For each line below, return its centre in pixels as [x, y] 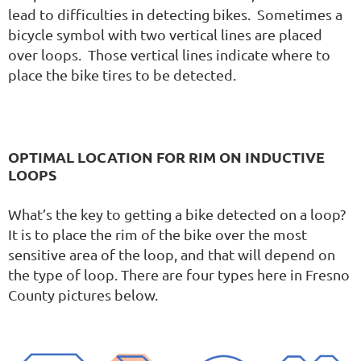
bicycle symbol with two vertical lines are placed [165, 34]
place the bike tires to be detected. [122, 74]
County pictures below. [83, 294]
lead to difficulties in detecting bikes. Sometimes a [175, 14]
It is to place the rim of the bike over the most [158, 234]
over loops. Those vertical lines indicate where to [169, 54]
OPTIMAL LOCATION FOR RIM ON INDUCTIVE [166, 157]
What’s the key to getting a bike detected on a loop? [177, 214]
